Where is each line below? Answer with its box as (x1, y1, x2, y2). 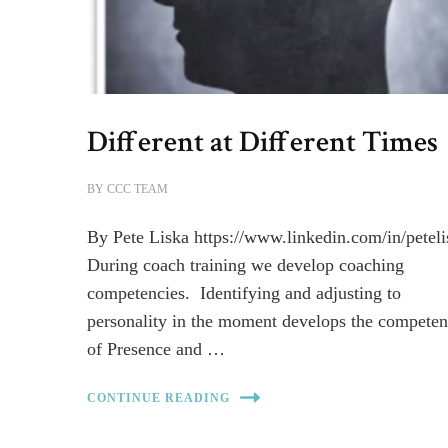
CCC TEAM (107, 182, 169, 197)
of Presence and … (87, 339, 226, 360)
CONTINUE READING (87, 390, 231, 405)
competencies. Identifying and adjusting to (87, 283, 402, 304)
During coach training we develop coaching (87, 255, 405, 276)
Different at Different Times (87, 122, 439, 163)
